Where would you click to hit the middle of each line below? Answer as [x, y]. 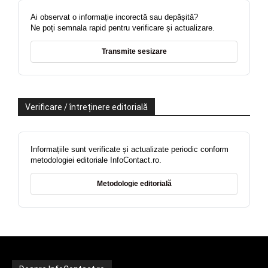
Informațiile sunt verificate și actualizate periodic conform [130, 150]
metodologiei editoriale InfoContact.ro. [96, 160]
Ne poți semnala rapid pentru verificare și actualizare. [123, 28]
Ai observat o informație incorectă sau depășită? [114, 17]
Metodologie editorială [134, 184]
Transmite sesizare [134, 52]
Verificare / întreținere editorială [86, 107]
